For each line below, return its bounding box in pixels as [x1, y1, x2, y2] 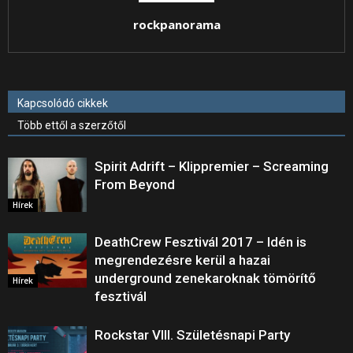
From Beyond [95, 176, 175, 192]
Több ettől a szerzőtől [17, 119, 126, 132]
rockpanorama [132, 17, 221, 32]
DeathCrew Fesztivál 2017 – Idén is [95, 234, 307, 250]
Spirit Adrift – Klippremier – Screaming [95, 158, 329, 174]
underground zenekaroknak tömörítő [95, 270, 316, 286]
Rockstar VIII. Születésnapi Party [95, 327, 290, 343]
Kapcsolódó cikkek [17, 97, 108, 110]
